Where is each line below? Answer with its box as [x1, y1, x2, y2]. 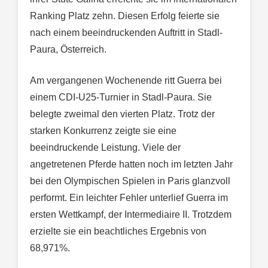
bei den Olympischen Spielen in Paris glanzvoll [30, 175, 230, 186]
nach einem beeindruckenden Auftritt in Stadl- [30, 27, 223, 38]
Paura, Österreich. [30, 44, 106, 54]
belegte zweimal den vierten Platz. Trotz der [30, 108, 215, 119]
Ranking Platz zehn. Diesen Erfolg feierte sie [30, 10, 220, 21]
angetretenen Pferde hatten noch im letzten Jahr [30, 159, 233, 169]
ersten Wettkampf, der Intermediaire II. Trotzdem [30, 209, 232, 220]
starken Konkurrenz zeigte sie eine [30, 125, 176, 136]
